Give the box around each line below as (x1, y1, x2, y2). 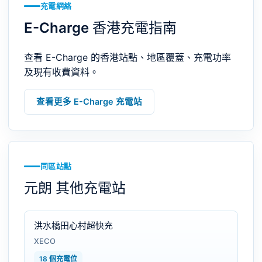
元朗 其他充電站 (24, 179, 126, 196)
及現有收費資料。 (24, 65, 99, 78)
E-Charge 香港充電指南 (24, 19, 177, 36)
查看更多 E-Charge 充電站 (36, 96, 142, 107)
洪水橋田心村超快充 (34, 219, 113, 231)
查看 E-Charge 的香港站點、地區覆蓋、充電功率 (24, 51, 231, 63)
